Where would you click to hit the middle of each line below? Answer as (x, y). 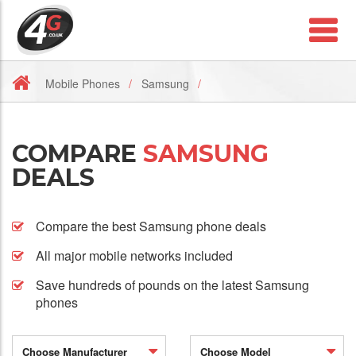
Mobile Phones (83, 83)
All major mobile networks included (134, 255)
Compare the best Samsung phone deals (151, 226)
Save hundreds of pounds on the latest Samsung (172, 285)
